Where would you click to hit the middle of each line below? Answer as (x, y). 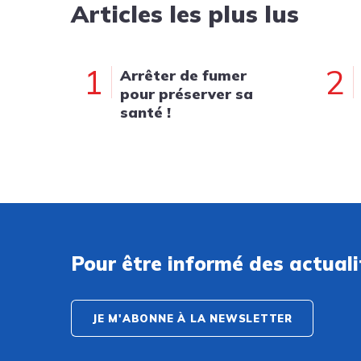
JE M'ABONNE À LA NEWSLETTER (193, 318)
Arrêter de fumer (183, 75)
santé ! (145, 112)
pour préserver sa (187, 94)
